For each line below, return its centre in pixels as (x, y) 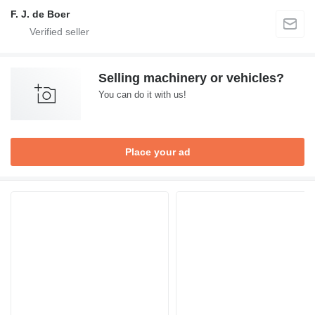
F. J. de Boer (40, 14)
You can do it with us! (142, 95)
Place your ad (157, 152)
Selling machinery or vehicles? (191, 78)
